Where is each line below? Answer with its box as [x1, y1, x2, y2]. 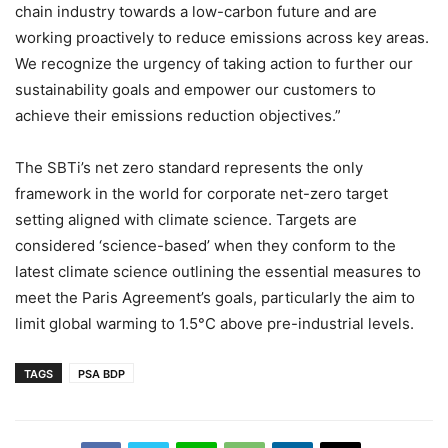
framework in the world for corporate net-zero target [15, 184, 388, 204]
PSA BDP [78, 367, 125, 382]
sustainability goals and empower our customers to [15, 80, 376, 100]
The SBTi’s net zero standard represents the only [15, 158, 363, 178]
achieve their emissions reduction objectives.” [15, 106, 341, 126]
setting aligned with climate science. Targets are [15, 210, 357, 230]
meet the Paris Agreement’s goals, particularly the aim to [15, 288, 415, 308]
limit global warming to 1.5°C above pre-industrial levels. [15, 314, 414, 334]
